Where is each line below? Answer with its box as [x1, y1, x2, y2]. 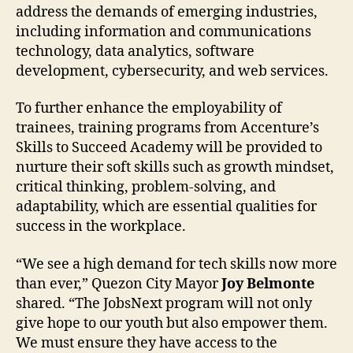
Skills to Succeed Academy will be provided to [16, 139, 322, 158]
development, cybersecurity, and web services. [16, 61, 332, 80]
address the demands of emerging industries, [16, 2, 318, 21]
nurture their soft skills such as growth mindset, [16, 158, 334, 177]
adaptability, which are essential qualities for [16, 198, 317, 217]
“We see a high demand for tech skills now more [16, 255, 337, 273]
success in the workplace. [16, 217, 189, 236]
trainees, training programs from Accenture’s [16, 119, 319, 138]
